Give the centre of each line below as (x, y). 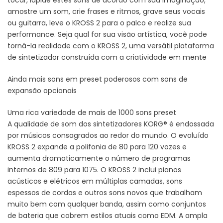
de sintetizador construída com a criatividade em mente (107, 57)
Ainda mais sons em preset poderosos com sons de (98, 79)
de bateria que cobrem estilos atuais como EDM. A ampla (108, 215)
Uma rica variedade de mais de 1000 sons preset (92, 112)
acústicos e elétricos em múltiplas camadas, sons (95, 181)
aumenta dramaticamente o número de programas (99, 158)
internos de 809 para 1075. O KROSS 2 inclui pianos (94, 169)
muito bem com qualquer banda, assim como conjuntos (107, 204)
